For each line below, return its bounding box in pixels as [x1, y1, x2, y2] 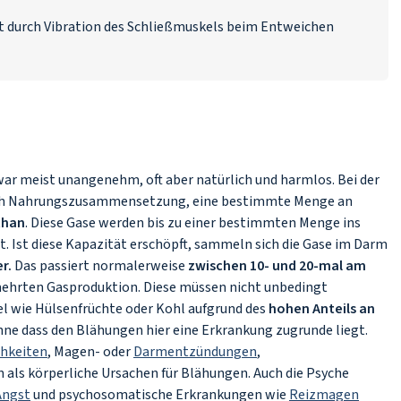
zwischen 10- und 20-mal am [188, 256, 366, 276]
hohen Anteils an [269, 299, 375, 319]
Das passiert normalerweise [12, 256, 188, 276]
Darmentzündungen [133, 342, 257, 362]
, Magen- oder [47, 342, 133, 362]
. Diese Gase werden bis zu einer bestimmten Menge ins [25, 213, 361, 233]
